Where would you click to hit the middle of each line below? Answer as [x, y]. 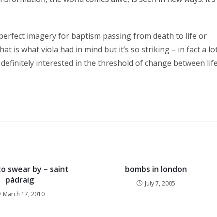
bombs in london [156, 169]
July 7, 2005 [160, 183]
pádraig [19, 180]
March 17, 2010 [23, 194]
